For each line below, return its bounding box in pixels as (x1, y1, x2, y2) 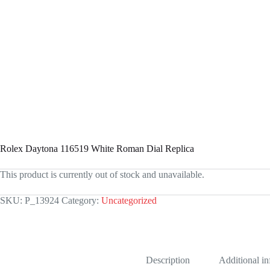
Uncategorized (101, 195, 157, 206)
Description (146, 254, 190, 265)
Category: (61, 195, 101, 206)
